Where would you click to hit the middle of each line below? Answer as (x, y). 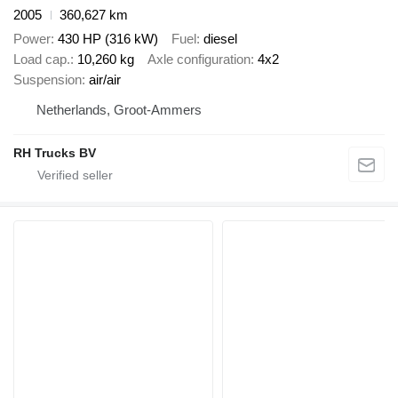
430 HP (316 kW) (108, 38)
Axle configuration (199, 59)
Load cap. (42, 59)
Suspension (48, 79)
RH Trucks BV (55, 152)
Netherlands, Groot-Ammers (119, 109)
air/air (105, 79)
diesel (220, 38)
